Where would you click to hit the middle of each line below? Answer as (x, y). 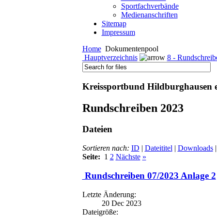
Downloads (195, 148)
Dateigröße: (100, 212)
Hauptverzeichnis (110, 57)
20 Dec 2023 (121, 203)
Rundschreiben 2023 (133, 108)
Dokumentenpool (131, 48)
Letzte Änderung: (109, 194)
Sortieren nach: (107, 148)
